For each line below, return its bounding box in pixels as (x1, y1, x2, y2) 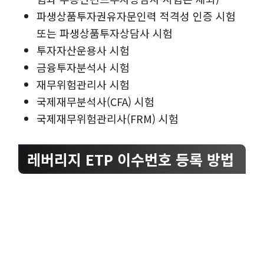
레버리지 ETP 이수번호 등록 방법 (27, 148, 234, 170)
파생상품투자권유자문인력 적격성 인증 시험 (37, 8, 236, 24)
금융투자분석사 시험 (37, 59, 130, 75)
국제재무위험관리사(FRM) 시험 (37, 110, 179, 126)
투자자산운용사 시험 (37, 42, 130, 58)
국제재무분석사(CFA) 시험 (37, 93, 155, 109)
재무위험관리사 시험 (37, 76, 130, 92)
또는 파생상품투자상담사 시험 (37, 25, 173, 41)
